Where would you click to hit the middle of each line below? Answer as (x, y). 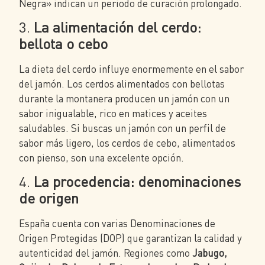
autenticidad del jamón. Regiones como (106, 253)
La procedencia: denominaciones (137, 182)
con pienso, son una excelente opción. (101, 157)
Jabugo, (210, 253)
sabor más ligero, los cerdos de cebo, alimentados (127, 143)
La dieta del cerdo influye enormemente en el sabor (131, 69)
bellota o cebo (63, 43)
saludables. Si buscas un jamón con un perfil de (122, 128)
